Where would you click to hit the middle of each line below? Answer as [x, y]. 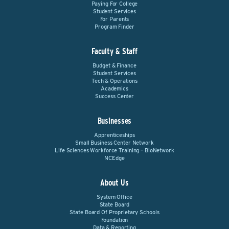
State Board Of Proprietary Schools [114, 212]
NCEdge [114, 158]
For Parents [114, 19]
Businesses [114, 121]
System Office [114, 197]
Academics [114, 88]
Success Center [114, 96]
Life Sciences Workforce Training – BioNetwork [114, 150]
